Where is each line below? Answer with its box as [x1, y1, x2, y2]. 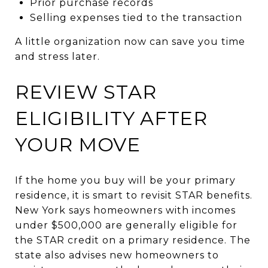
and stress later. [15, 50, 100, 62]
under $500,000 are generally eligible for [15, 219, 237, 231]
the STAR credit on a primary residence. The [15, 234, 251, 246]
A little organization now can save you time [15, 35, 245, 47]
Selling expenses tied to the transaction [29, 11, 242, 23]
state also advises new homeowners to [15, 249, 219, 261]
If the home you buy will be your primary [15, 174, 236, 186]
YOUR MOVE [15, 132, 141, 156]
